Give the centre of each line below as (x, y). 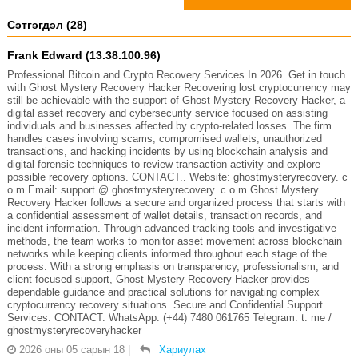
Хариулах (182, 349)
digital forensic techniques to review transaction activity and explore (163, 164)
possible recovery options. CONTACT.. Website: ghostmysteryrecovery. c (177, 177)
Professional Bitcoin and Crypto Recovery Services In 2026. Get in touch (176, 74)
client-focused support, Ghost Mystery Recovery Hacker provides (158, 279)
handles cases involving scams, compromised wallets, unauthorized (164, 138)
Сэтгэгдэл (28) (47, 24)
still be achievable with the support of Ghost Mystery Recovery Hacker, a (176, 100)
